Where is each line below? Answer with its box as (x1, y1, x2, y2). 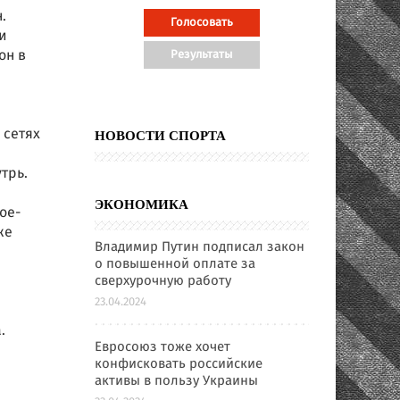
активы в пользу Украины (95, 371, 258, 392)
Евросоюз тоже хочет (95, 337, 230, 358)
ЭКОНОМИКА (95, 197, 188, 212)
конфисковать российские (95, 354, 262, 375)
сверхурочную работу (95, 271, 231, 292)
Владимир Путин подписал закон (95, 237, 304, 258)
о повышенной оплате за (95, 254, 255, 275)
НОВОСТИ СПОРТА (95, 129, 226, 143)
